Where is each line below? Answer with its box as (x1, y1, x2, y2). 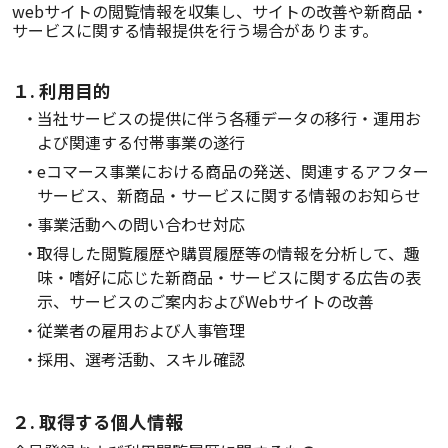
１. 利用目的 (12, 78, 111, 103)
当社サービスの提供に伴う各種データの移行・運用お (37, 106, 421, 130)
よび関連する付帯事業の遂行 (37, 130, 245, 154)
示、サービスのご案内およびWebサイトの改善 (37, 289, 374, 313)
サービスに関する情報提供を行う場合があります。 (12, 18, 378, 42)
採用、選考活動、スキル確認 (37, 347, 245, 371)
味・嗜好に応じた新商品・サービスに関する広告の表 (37, 265, 421, 289)
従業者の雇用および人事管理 (37, 318, 245, 342)
